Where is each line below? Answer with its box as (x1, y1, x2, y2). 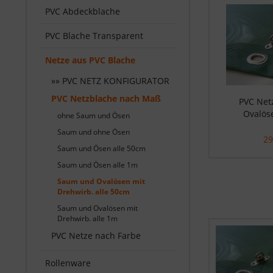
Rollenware (45, 257, 91, 269)
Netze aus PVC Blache (45, 54, 135, 66)
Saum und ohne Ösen (57, 127, 130, 137)
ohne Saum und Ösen (57, 110, 130, 121)
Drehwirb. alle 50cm (57, 186, 130, 197)
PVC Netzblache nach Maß (51, 93, 161, 104)
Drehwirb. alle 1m (57, 213, 118, 224)
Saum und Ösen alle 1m (57, 160, 138, 170)
